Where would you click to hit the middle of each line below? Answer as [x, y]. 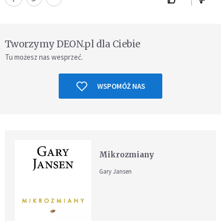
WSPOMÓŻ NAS [121, 86]
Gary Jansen [116, 172]
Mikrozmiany [127, 155]
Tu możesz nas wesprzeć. [44, 57]
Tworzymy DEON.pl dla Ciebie [73, 44]
